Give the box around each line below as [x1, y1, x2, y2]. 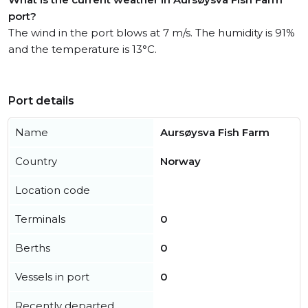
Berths [15, 241, 50, 254]
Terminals [15, 212, 65, 225]
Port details [8, 94, 74, 107]
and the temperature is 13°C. [8, 43, 157, 56]
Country [15, 155, 57, 168]
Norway [160, 155, 201, 168]
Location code [15, 184, 90, 197]
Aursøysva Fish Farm [160, 126, 269, 139]
